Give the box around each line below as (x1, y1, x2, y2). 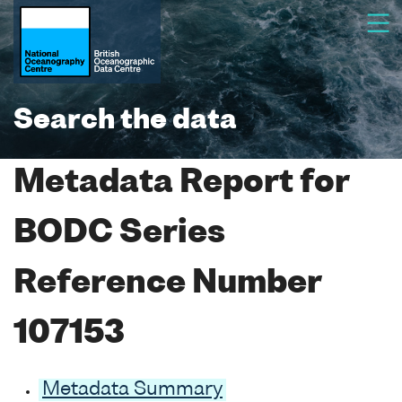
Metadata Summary (42, 380, 223, 399)
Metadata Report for (13, 168, 349, 199)
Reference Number (13, 268, 321, 300)
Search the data (13, 108, 237, 135)
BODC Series (13, 218, 225, 249)
